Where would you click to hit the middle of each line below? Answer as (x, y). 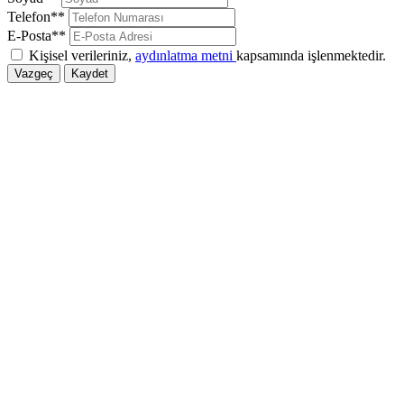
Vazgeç (34, 74)
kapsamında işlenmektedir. (311, 56)
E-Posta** (37, 36)
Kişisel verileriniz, (82, 56)
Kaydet (90, 74)
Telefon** (36, 17)
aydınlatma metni (186, 56)
